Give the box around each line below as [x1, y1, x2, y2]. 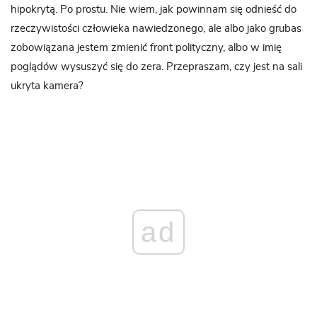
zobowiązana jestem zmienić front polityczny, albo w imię [11, 42, 282, 53]
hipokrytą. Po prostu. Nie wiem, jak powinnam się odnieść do [11, 4, 296, 15]
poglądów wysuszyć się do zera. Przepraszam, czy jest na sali [11, 62, 302, 72]
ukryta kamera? [11, 81, 83, 91]
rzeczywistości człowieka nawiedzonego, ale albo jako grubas [11, 23, 301, 34]
